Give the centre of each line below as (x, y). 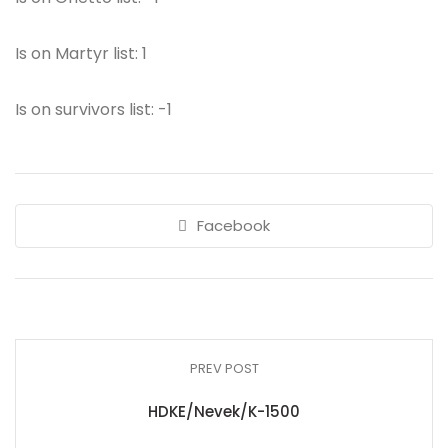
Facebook (233, 225)
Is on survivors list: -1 (93, 109)
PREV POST (224, 368)
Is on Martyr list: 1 (81, 53)
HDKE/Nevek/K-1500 (224, 411)
